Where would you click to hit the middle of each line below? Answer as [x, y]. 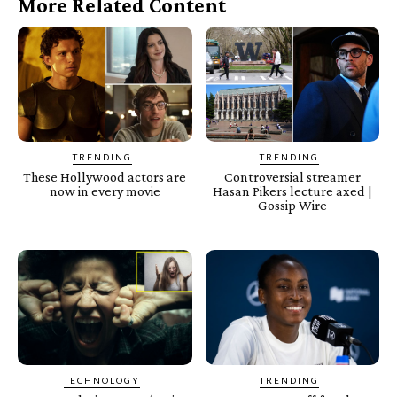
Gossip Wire [292, 206]
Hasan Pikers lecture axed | [292, 191]
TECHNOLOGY [102, 380]
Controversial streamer [292, 177]
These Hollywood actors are [105, 177]
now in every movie [105, 191]
